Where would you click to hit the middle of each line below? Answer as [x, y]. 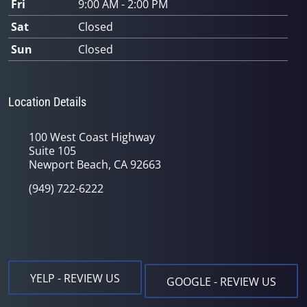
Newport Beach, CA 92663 [95, 165]
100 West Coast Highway [92, 137]
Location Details [47, 102]
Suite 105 [52, 151]
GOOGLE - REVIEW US [221, 281]
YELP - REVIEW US [75, 279]
